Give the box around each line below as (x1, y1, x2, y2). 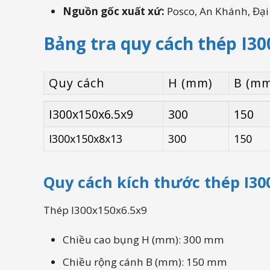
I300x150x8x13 (49, 131, 122, 146)
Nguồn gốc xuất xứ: (63, 4, 165, 19)
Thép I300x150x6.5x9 (43, 202, 147, 217)
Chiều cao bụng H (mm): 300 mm (63, 233, 225, 247)
